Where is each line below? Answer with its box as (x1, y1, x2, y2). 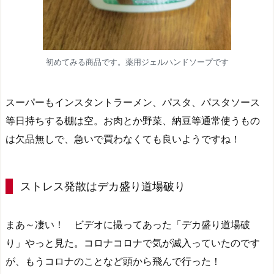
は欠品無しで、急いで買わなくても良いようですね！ (6, 132, 240, 145)
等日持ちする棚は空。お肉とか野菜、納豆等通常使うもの (6, 114, 260, 127)
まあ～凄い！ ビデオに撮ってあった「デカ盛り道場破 (6, 218, 250, 231)
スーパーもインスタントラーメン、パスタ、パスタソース (6, 95, 260, 108)
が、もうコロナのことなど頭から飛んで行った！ (6, 254, 221, 267)
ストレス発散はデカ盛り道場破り (20, 179, 185, 193)
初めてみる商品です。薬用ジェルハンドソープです (45, 57, 229, 67)
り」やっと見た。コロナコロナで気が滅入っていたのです (6, 236, 260, 249)
